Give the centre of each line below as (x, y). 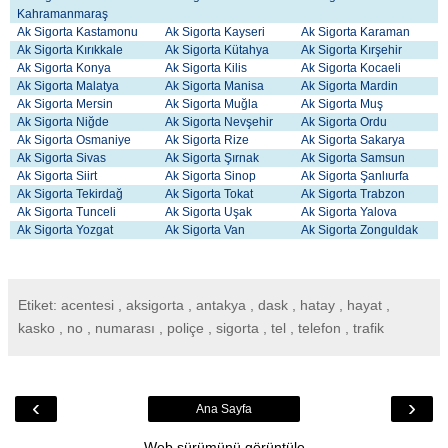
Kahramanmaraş (63, 13)
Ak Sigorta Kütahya (217, 49)
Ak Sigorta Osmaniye (74, 139)
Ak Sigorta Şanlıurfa (355, 175)
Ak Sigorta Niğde (65, 121)
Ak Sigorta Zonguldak (360, 229)
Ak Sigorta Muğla (213, 103)
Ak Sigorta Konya (64, 67)
